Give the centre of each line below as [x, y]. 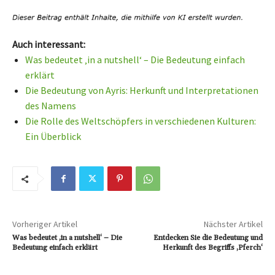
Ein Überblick [53, 137]
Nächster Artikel [233, 224]
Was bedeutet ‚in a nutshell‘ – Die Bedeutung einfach [135, 60]
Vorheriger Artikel [45, 224]
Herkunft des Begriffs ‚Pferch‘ [212, 248]
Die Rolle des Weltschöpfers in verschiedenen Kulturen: [141, 121]
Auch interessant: [49, 45]
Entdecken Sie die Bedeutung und [208, 238]
